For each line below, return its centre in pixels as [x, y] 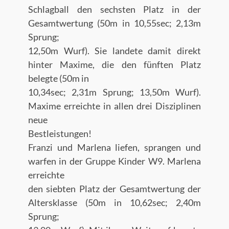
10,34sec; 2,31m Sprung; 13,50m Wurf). [114, 92]
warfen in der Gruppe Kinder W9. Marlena [114, 161]
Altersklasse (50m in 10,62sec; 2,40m [114, 202]
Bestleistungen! [60, 133]
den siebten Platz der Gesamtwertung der [114, 189]
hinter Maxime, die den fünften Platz [114, 64]
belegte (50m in [59, 78]
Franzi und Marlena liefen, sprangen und [114, 147]
